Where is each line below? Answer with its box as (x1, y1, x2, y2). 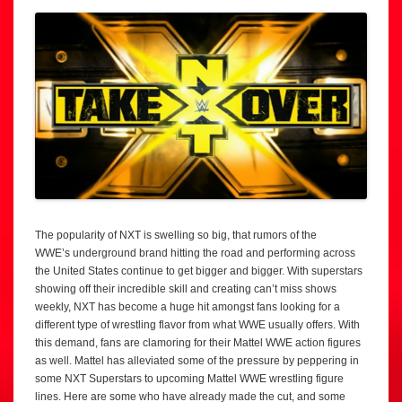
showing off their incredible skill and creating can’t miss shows (35, 283, 336, 296)
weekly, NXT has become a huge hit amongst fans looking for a (35, 301, 340, 314)
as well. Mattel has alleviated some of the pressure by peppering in (35, 354, 359, 368)
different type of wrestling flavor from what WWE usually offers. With (35, 319, 360, 332)
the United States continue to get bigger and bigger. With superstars (35, 265, 363, 278)
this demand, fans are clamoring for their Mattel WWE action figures (35, 336, 361, 350)
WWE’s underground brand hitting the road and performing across (35, 247, 355, 260)
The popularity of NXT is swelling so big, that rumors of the (35, 229, 317, 242)
